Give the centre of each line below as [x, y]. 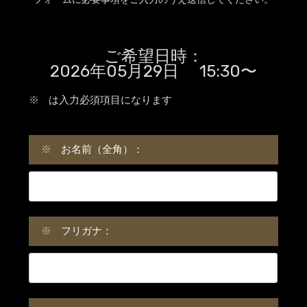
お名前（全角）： [102, 149]
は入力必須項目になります [110, 100]
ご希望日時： [153, 56]
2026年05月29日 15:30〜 [153, 71]
